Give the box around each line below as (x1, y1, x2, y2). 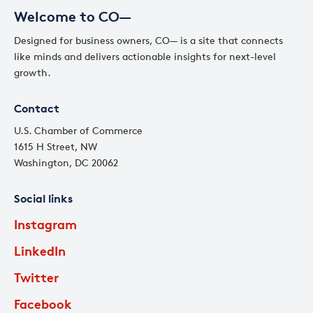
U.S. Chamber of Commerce (14, 124, 143, 136)
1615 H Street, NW (14, 140, 97, 152)
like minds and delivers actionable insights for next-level (14, 50, 276, 62)
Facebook (14, 295, 72, 312)
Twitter (14, 268, 59, 285)
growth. (14, 66, 51, 78)
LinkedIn (14, 242, 66, 259)
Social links (14, 191, 73, 205)
